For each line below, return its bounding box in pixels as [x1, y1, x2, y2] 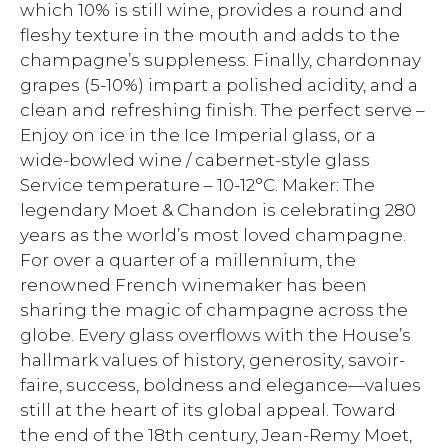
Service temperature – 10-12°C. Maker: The [20, 175, 375, 195]
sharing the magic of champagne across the [20, 300, 408, 320]
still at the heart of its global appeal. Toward [20, 400, 396, 420]
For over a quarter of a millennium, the [20, 250, 356, 270]
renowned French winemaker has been [20, 275, 367, 295]
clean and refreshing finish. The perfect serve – [20, 100, 425, 120]
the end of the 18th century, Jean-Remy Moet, [20, 425, 412, 445]
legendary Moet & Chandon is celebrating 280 [20, 200, 416, 220]
